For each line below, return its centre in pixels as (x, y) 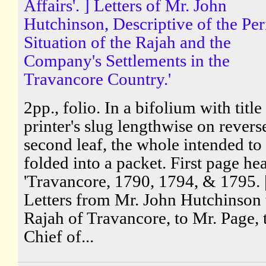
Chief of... (59, 236)
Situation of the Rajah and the (127, 42)
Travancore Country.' (97, 79)
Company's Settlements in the (127, 60)
